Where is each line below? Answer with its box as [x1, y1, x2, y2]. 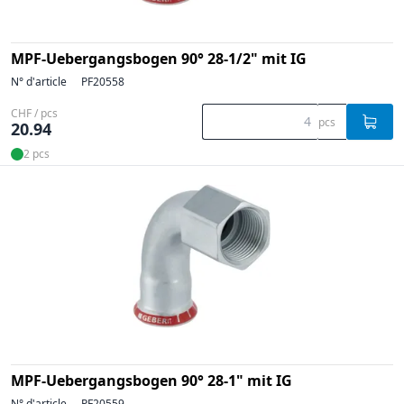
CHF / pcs [11, 105, 58, 121]
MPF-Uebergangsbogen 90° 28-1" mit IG [11, 370, 292, 390]
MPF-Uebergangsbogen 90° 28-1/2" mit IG [11, 48, 307, 69]
